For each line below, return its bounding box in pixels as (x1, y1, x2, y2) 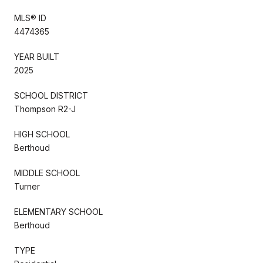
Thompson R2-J (14, 103, 76, 114)
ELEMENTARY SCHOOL (14, 206, 103, 217)
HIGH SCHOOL (14, 129, 70, 139)
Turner (14, 181, 40, 191)
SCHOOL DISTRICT (14, 90, 88, 100)
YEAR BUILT (14, 51, 59, 62)
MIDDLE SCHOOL (14, 167, 80, 178)
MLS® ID (14, 12, 46, 23)
